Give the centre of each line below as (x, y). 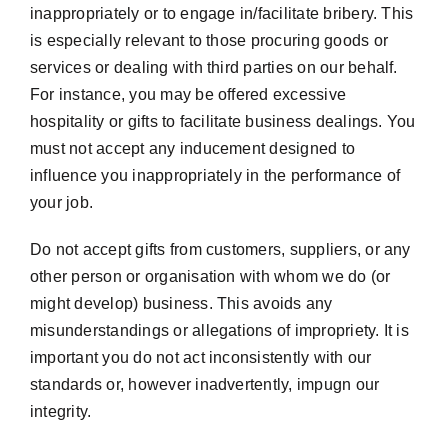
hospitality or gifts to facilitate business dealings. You (222, 121)
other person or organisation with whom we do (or (210, 276)
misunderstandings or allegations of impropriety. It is (219, 330)
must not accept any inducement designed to (192, 148)
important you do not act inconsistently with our (200, 357)
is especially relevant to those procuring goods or (208, 40)
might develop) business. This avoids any (181, 303)
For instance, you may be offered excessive (188, 94)
